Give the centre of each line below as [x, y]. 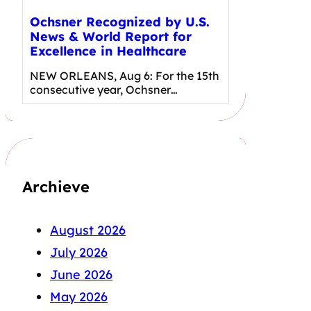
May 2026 [79, 297]
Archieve [56, 187]
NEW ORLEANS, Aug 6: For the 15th [125, 75]
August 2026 [88, 230]
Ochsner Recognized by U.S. [120, 22]
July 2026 [79, 253]
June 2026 [81, 275]
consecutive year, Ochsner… [104, 89]
